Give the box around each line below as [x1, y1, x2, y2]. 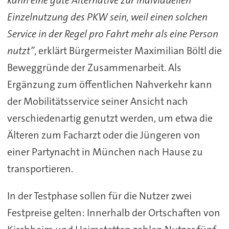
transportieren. [7, 162, 73, 175]
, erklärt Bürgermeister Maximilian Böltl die [34, 43, 222, 57]
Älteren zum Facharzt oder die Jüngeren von [7, 128, 200, 142]
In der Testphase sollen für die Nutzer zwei [7, 189, 192, 202]
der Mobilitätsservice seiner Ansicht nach [7, 94, 188, 108]
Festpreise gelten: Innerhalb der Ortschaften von [7, 205, 220, 219]
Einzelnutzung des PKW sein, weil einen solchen [7, 10, 208, 24]
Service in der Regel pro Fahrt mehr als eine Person [7, 27, 218, 40]
